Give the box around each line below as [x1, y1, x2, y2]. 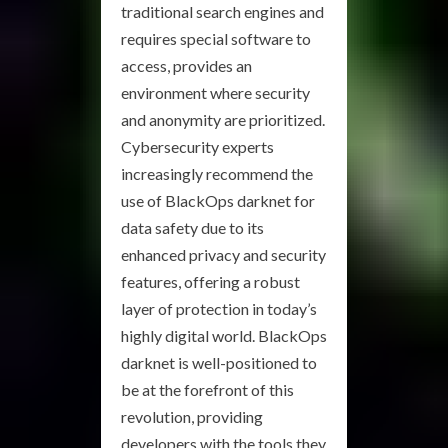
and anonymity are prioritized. [121, 110, 325, 130]
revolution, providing [121, 407, 263, 427]
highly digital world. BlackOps [121, 326, 327, 346]
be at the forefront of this [121, 380, 294, 400]
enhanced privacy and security [121, 245, 326, 265]
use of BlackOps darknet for [121, 191, 315, 211]
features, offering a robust [121, 272, 300, 292]
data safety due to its [121, 218, 264, 238]
